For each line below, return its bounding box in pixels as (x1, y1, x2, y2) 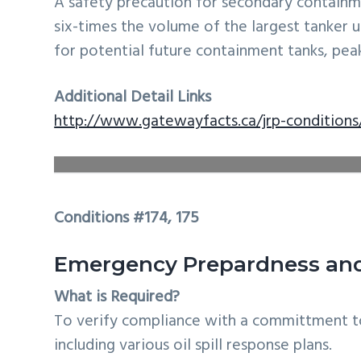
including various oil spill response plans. (54, 333, 333, 359)
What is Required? (54, 284, 180, 311)
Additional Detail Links (54, 85, 212, 111)
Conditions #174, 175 (54, 205, 200, 231)
